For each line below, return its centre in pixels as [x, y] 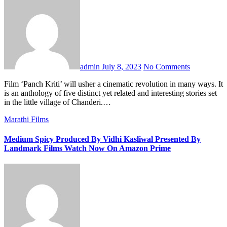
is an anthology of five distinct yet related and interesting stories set [110, 93]
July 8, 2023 [122, 66]
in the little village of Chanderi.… [58, 102]
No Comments [167, 66]
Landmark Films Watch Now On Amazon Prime [87, 148]
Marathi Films [26, 119]
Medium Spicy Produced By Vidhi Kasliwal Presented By [102, 139]
